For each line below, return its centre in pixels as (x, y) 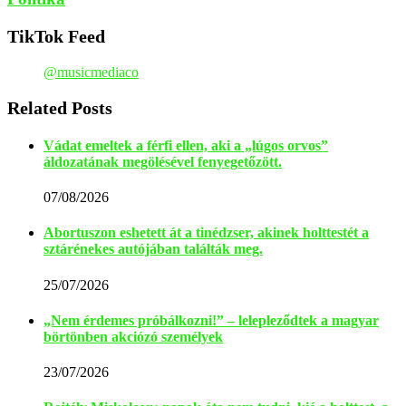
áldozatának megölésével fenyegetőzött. (163, 161)
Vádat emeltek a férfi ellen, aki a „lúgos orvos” (186, 145)
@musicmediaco (91, 72)
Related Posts (60, 107)
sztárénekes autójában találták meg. (153, 249)
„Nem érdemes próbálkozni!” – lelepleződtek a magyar (211, 320)
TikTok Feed (56, 37)
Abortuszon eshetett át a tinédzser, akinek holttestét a (206, 233)
